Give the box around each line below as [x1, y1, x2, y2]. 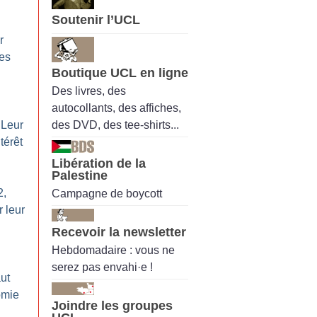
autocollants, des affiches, [52, 101, 181, 114]
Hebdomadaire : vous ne [52, 244, 175, 257]
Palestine [52, 168, 108, 183]
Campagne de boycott [52, 188, 162, 200]
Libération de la [52, 156, 146, 171]
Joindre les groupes [52, 299, 173, 313]
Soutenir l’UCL [52, 13, 140, 28]
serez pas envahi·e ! [52, 261, 153, 274]
